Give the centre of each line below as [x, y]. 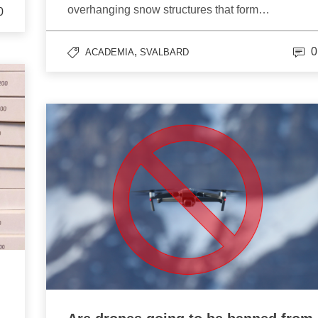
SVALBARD [164, 53]
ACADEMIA [110, 53]
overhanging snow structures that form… [169, 10]
